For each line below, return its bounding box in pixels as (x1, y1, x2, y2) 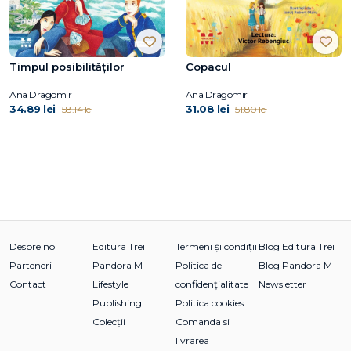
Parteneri (9, 259, 52, 271)
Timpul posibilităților (9, 60, 125, 73)
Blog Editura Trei (259, 240, 335, 252)
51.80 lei (235, 103, 267, 115)
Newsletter (259, 277, 306, 290)
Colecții (92, 315, 125, 327)
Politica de (175, 259, 222, 271)
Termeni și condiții (175, 240, 257, 252)
